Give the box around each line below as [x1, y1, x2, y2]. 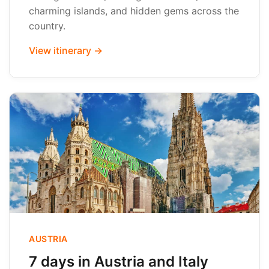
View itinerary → [29, 44, 103, 56]
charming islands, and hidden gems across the [29, 5, 239, 17]
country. [29, 20, 65, 32]
